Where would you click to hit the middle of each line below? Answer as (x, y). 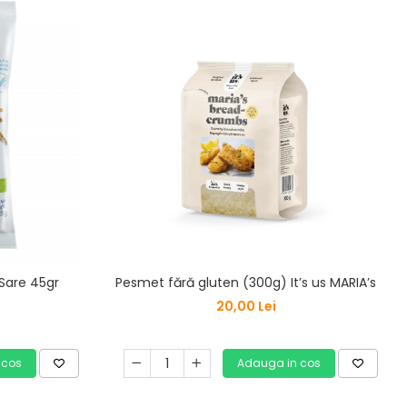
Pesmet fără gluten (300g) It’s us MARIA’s (246, 283)
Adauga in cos (278, 363)
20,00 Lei (246, 306)
